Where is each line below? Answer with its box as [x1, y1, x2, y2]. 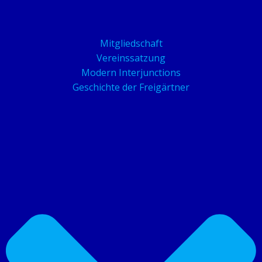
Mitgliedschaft [99, 37, 163, 50]
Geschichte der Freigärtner [73, 81, 189, 94]
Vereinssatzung [96, 51, 166, 65]
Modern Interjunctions [81, 66, 181, 80]
